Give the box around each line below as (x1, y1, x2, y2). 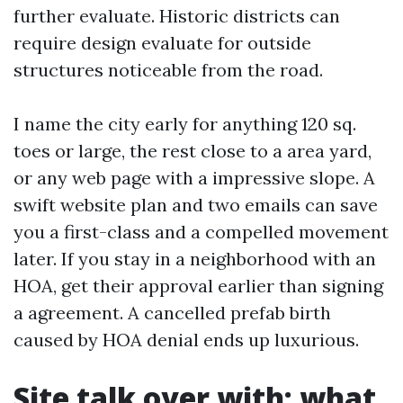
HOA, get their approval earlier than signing (13, 274, 383, 297)
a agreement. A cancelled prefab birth (13, 301, 331, 324)
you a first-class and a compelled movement (13, 220, 389, 243)
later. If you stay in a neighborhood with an (13, 247, 376, 270)
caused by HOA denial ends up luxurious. (13, 328, 359, 351)
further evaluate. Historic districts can (13, 4, 340, 27)
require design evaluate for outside (13, 31, 311, 54)
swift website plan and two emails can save (13, 193, 378, 216)
